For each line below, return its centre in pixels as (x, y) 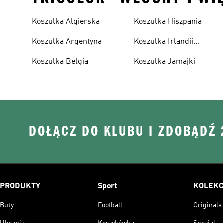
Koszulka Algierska (66, 22)
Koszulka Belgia (60, 61)
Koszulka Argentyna (67, 42)
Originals (207, 205)
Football (110, 205)
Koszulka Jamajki (165, 61)
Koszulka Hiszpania (168, 22)
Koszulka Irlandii (164, 42)
